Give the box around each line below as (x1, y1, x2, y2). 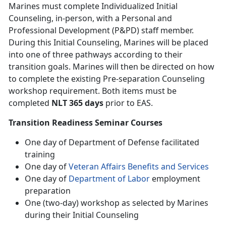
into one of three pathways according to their (9, 49, 183, 61)
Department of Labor (69, 173, 150, 185)
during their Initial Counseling (25, 209, 139, 221)
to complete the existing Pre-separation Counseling (9, 73, 205, 85)
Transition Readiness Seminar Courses (9, 117, 162, 129)
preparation (25, 185, 71, 197)
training (25, 149, 55, 160)
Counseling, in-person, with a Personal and (9, 13, 172, 24)
